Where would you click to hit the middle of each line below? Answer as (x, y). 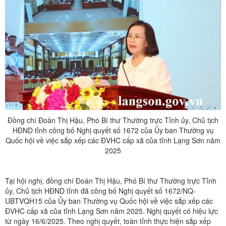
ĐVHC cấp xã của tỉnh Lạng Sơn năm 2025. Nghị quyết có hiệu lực (111, 211)
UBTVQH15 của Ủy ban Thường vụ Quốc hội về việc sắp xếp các (109, 201)
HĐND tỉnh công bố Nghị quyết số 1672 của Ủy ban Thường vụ (113, 130)
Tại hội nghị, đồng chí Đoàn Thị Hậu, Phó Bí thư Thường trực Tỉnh (111, 180)
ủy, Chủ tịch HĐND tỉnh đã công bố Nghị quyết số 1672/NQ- (100, 190)
